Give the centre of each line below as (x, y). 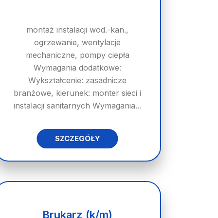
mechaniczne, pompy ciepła (77, 55)
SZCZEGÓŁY (77, 138)
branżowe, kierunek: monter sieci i (78, 93)
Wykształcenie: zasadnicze (78, 80)
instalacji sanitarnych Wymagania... (78, 106)
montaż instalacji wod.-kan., (78, 30)
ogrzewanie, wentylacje (78, 42)
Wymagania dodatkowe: (78, 68)
